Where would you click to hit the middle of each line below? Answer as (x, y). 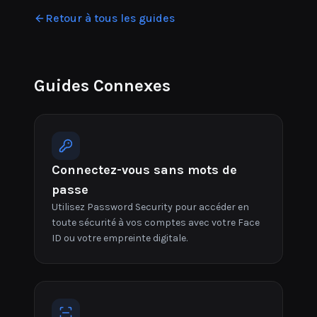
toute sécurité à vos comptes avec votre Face (156, 223)
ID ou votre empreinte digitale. (120, 238)
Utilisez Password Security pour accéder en (150, 207)
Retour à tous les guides (110, 18)
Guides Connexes (102, 86)
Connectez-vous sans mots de (144, 170)
